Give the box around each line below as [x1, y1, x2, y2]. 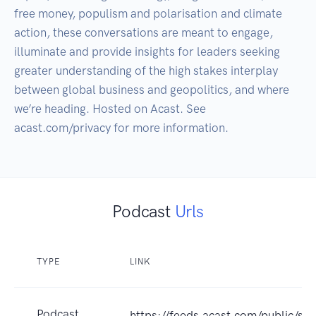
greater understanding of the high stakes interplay [14, 63, 278, 78]
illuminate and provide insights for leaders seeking [14, 44, 280, 59]
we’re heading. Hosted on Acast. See [14, 102, 206, 116]
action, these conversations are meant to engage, [14, 25, 273, 40]
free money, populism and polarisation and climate [14, 6, 282, 21]
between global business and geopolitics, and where [14, 83, 289, 97]
